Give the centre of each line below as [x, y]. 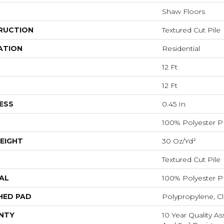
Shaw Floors [183, 11]
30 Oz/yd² [179, 141]
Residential [181, 48]
